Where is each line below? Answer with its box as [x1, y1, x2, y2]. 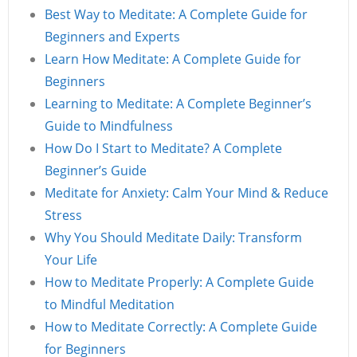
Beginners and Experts [45, 28, 180, 45]
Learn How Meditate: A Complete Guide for [45, 50, 301, 68]
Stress [45, 206, 82, 224]
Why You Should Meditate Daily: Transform [45, 229, 302, 246]
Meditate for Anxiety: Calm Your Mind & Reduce [45, 184, 328, 202]
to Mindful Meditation [45, 296, 175, 313]
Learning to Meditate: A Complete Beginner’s [45, 95, 312, 112]
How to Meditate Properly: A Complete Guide [45, 273, 314, 291]
